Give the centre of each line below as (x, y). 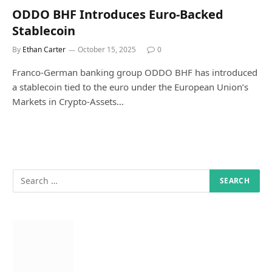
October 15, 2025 (107, 49)
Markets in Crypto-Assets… (68, 101)
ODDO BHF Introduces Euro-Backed (118, 14)
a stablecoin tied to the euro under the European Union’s (130, 87)
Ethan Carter (44, 49)
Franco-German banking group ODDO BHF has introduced (135, 72)
